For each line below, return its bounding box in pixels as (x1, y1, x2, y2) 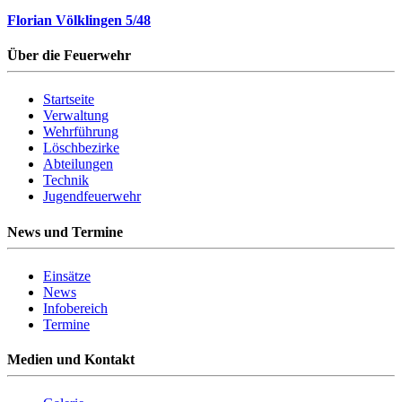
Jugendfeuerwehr (43, 188, 141, 205)
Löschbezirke (43, 140, 119, 156)
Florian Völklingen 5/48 (7, 12, 151, 28)
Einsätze (43, 267, 91, 284)
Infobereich (43, 300, 108, 316)
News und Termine (7, 223, 123, 240)
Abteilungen (43, 156, 113, 172)
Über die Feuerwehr (7, 48, 131, 63)
